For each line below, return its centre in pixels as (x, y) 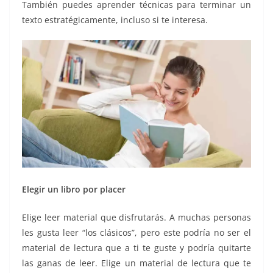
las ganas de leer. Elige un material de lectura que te (136, 263)
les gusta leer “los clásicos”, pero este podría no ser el (136, 232)
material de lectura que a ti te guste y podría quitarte (136, 247)
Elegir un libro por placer (74, 189)
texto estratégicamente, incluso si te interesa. (115, 20)
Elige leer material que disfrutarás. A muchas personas (136, 217)
